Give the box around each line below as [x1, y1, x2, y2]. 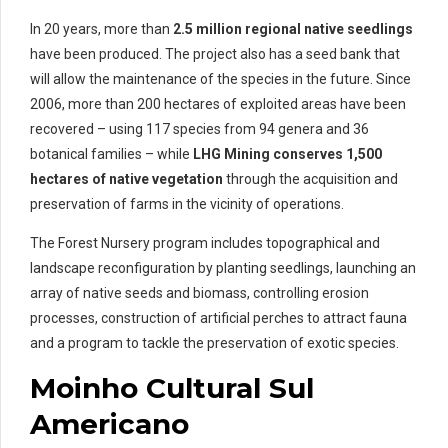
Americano [30, 407, 189, 442]
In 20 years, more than [30, 21, 173, 38]
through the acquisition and [223, 171, 398, 188]
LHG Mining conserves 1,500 [193, 146, 382, 163]
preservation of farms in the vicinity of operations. [30, 196, 344, 213]
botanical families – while [30, 146, 193, 163]
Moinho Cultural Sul [30, 371, 314, 406]
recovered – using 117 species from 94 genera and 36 [30, 121, 369, 138]
